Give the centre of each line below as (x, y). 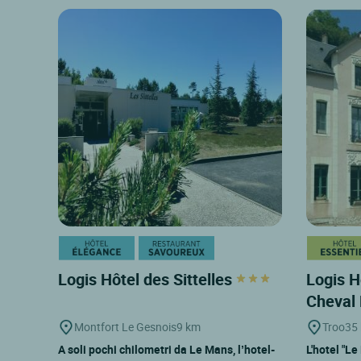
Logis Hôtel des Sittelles (147, 279)
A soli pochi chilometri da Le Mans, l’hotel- (166, 349)
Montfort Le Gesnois (125, 326)
